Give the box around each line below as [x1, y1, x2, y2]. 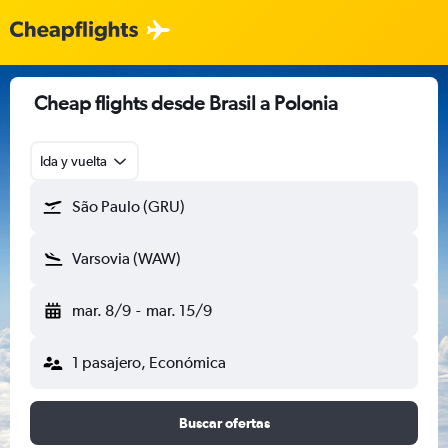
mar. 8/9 [72, 301, 131, 320]
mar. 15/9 [145, 301, 212, 320]
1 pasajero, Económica [72, 353, 226, 372]
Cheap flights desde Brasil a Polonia [34, 91, 338, 114]
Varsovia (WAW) [72, 249, 181, 268]
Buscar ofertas [178, 415, 270, 431]
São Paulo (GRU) [72, 197, 185, 216]
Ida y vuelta [40, 153, 107, 169]
